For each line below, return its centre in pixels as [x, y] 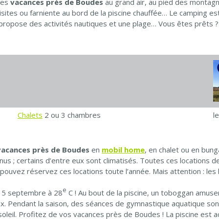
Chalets [30, 115]
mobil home [123, 149]
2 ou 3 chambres [72, 115]
